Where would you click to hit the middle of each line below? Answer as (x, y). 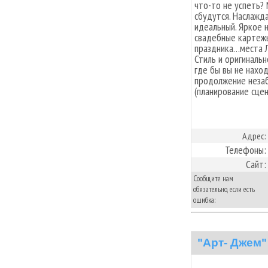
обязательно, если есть (224, 189)
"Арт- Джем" (232, 243)
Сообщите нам (213, 178)
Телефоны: (246, 150)
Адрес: (254, 135)
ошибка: (205, 200)
